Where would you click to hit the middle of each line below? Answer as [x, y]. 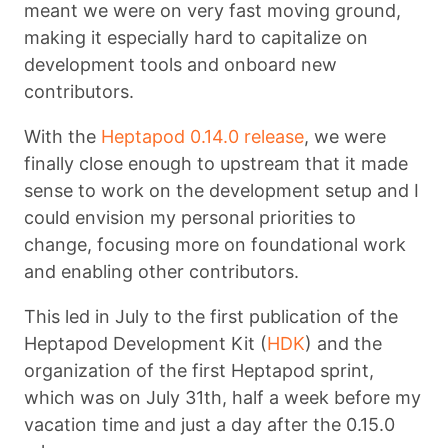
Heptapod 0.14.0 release [202, 136]
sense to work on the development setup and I [221, 190]
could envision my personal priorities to [190, 217]
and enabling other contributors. [161, 271]
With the [62, 136]
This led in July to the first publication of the [211, 316]
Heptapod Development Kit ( [145, 343]
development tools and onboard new [180, 64]
